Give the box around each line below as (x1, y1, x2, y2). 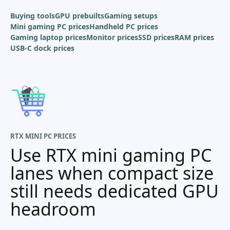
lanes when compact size (10, 161, 214, 185)
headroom (10, 197, 96, 221)
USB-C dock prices (10, 43, 74, 53)
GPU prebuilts (55, 11, 104, 21)
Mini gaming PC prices (10, 22, 89, 31)
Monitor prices (86, 32, 138, 42)
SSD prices (138, 32, 175, 42)
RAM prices (175, 32, 214, 42)
